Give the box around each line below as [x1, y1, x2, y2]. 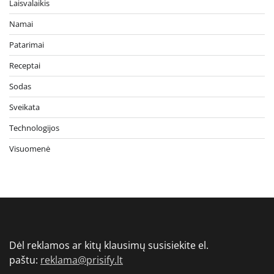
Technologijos [9, 122, 59, 134]
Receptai [9, 60, 40, 72]
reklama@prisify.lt [40, 253, 123, 267]
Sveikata [9, 102, 40, 113]
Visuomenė [9, 143, 50, 155]
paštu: [9, 253, 40, 267]
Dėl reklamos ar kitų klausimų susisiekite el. [9, 239, 209, 253]
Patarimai [9, 39, 44, 51]
